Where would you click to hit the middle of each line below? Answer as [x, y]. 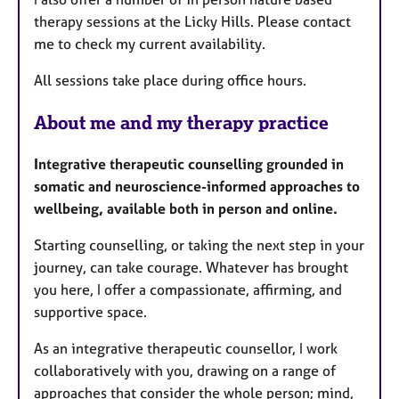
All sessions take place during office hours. [172, 81]
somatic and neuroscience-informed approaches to [197, 187]
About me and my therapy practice [181, 123]
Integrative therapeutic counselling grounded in [189, 164]
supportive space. [92, 312]
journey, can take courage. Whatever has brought [191, 268]
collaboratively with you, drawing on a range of [185, 371]
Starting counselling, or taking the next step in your [199, 245]
